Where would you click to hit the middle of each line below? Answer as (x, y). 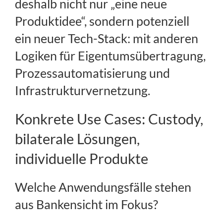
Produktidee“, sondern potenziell (102, 21)
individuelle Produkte (82, 159)
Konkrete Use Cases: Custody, (109, 119)
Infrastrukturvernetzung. (83, 90)
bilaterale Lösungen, (77, 139)
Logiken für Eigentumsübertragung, (110, 56)
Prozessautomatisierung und (92, 73)
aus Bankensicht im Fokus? (86, 204)
